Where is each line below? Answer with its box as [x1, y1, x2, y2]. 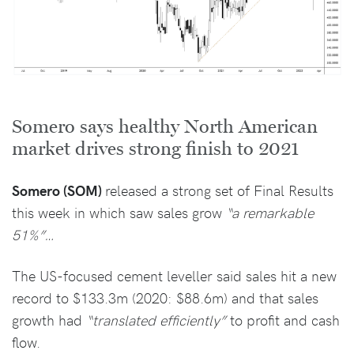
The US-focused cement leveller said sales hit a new [12, 265, 337, 285]
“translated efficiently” [86, 310, 226, 330]
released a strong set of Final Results [105, 180, 333, 200]
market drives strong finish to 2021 [12, 137, 299, 160]
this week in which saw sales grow [12, 202, 226, 222]
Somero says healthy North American [12, 115, 318, 138]
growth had [12, 310, 86, 330]
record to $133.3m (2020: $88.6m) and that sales [12, 288, 318, 307]
